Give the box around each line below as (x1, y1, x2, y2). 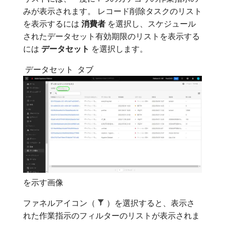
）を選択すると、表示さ (106, 198, 195, 208)
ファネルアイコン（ (23, 198, 97, 208)
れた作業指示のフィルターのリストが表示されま (23, 210, 200, 221)
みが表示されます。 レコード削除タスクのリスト (23, 6, 202, 16)
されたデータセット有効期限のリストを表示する (23, 31, 200, 41)
